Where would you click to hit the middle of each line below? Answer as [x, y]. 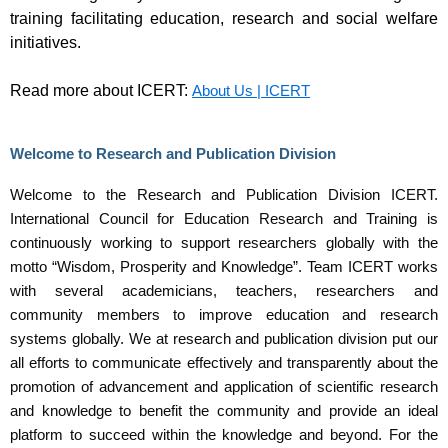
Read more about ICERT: [101, 90]
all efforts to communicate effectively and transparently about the [224, 362]
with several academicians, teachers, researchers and [224, 290]
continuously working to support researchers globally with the [224, 242]
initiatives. [47, 43]
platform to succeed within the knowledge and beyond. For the [224, 434]
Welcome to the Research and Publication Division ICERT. [224, 194]
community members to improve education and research [224, 314]
